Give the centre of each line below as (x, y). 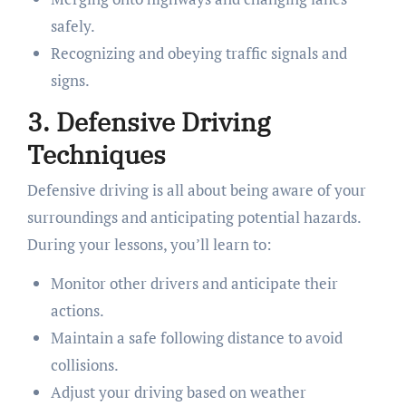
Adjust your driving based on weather (178, 392)
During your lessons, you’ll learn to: (149, 245)
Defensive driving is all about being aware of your (196, 190)
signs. (70, 80)
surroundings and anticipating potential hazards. (193, 217)
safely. (72, 25)
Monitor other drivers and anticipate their (194, 284)
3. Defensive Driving (148, 121)
